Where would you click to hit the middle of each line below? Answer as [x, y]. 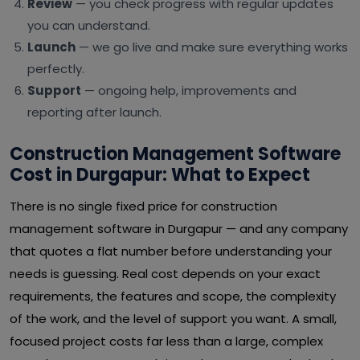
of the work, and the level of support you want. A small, [173, 319]
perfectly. [56, 69]
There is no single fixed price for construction [143, 206]
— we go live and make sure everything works [212, 47]
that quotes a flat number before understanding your [171, 251]
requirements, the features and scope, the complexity [173, 296]
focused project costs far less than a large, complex [166, 341]
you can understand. [89, 25]
